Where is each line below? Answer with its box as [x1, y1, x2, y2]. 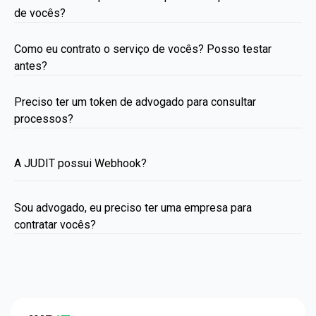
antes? [14, 59, 47, 73]
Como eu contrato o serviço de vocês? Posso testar [14, 42, 272, 56]
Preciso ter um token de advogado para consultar [14, 95, 256, 109]
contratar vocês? [14, 217, 96, 231]
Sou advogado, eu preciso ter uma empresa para [14, 200, 252, 214]
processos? [14, 111, 73, 126]
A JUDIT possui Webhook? [14, 156, 147, 170]
